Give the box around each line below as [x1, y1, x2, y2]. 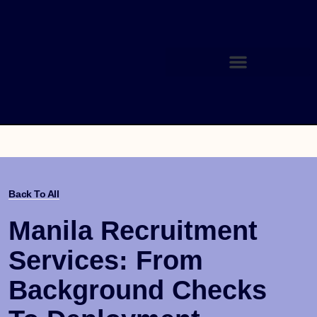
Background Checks [8, 275, 267, 306]
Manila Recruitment [8, 216, 258, 246]
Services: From [8, 246, 204, 276]
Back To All [8, 188, 59, 200]
